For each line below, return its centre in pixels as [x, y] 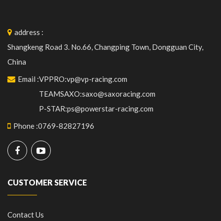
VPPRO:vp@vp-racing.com [83, 79]
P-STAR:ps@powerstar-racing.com [96, 109]
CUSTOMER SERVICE [47, 183]
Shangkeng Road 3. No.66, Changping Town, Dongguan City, [105, 47]
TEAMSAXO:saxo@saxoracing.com [97, 94]
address [27, 32]
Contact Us [26, 215]
